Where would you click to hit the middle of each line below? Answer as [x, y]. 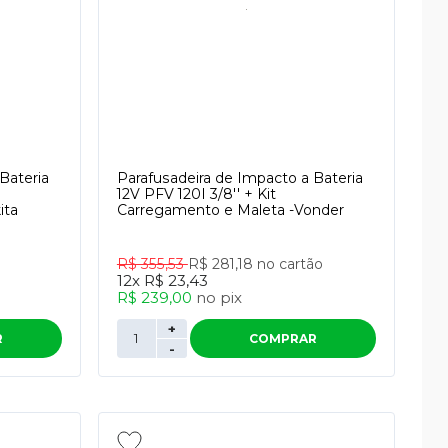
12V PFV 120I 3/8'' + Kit [196, 194]
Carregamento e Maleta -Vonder [230, 210]
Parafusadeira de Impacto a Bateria [239, 178]
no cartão [289, 264]
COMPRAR [282, 338]
